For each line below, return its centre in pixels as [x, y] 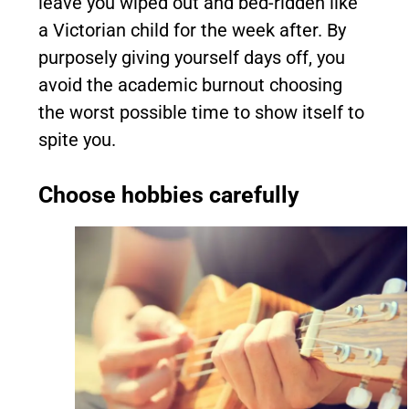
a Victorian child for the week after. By [192, 30]
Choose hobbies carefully [169, 194]
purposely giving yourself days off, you [192, 57]
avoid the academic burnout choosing [190, 84]
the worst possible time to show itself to [201, 112]
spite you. [77, 139]
